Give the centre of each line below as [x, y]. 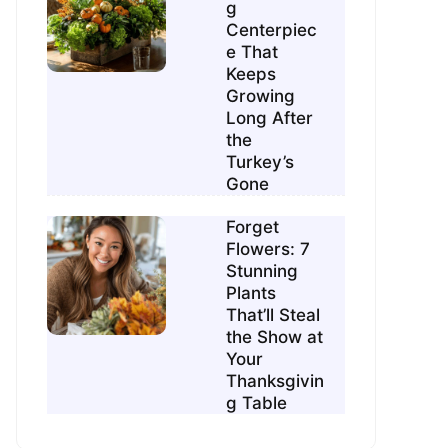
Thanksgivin [275, 381]
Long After [270, 118]
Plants [251, 293]
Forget [253, 227]
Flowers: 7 [268, 249]
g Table [257, 403]
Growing [261, 96]
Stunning [262, 271]
